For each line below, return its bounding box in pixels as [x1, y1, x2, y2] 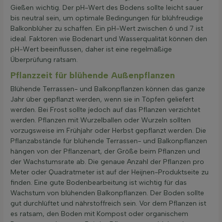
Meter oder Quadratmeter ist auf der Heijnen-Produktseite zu [10, 168, 209, 177]
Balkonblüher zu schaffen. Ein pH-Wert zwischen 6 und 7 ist [10, 24, 203, 33]
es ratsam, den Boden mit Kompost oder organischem [10, 210, 188, 219]
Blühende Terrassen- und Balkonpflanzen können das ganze [10, 85, 205, 94]
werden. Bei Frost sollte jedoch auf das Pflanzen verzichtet [10, 106, 200, 114]
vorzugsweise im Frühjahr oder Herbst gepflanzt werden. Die [10, 126, 206, 135]
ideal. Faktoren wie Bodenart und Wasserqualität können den [10, 35, 207, 44]
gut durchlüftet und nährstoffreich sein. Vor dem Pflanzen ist [10, 199, 206, 208]
